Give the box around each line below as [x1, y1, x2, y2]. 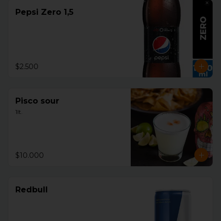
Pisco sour [15, 96, 59, 106]
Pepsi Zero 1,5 [15, 7, 74, 17]
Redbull [15, 185, 48, 194]
